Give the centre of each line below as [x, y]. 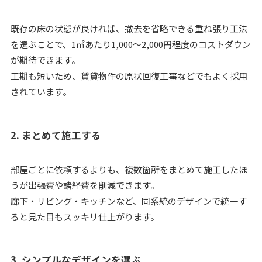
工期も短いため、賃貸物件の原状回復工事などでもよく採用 [129, 76]
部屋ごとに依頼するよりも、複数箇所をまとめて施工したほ [129, 169]
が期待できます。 [45, 60]
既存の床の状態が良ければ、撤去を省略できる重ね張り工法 [129, 29]
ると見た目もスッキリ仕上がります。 [85, 216]
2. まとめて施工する [56, 135]
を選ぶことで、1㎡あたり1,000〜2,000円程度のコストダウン [130, 44]
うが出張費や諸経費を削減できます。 [85, 185]
